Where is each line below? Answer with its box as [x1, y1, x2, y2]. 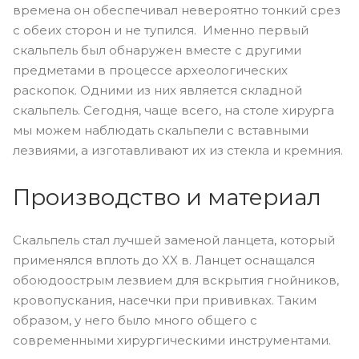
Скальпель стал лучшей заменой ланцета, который [13, 232, 335, 248]
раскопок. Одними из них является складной [13, 82, 302, 98]
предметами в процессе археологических [13, 62, 288, 78]
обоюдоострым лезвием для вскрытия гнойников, [13, 272, 339, 288]
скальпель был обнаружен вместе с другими [13, 42, 301, 58]
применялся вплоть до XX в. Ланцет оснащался [13, 252, 315, 268]
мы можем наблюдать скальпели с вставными [13, 122, 309, 138]
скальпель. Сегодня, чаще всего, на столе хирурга [13, 102, 334, 118]
